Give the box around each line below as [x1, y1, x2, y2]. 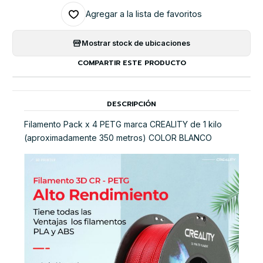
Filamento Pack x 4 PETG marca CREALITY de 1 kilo [24, 119, 222, 129]
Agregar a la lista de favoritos [86, 9, 202, 20]
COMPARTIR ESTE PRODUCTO [77, 58, 186, 69]
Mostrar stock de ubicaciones [82, 38, 190, 48]
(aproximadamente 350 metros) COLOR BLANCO [24, 132, 212, 143]
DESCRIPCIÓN [107, 99, 156, 110]
